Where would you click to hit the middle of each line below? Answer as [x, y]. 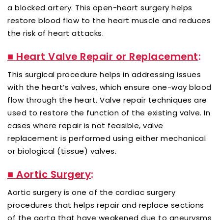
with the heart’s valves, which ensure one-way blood [110, 87]
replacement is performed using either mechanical [107, 138]
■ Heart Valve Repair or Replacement [103, 56]
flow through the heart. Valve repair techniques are [107, 100]
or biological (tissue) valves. [62, 151]
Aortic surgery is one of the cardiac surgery [91, 192]
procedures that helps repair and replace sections [106, 205]
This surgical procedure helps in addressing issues [104, 74]
